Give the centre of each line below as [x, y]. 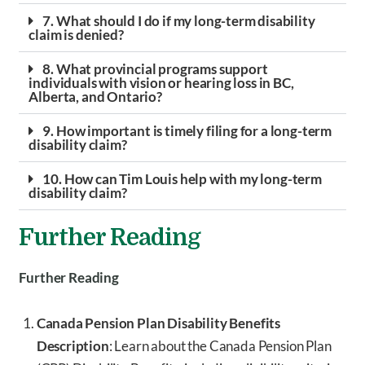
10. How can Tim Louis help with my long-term [182, 179]
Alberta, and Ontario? [95, 97]
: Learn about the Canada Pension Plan [220, 346]
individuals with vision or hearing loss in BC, [161, 83]
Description [73, 346]
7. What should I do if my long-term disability [179, 21]
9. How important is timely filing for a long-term [187, 131]
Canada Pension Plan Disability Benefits [158, 323]
